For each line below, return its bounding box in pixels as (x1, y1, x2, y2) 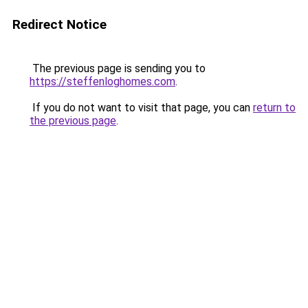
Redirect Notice (12, 16, 107, 32)
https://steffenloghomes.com (30, 75, 175, 88)
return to (253, 101, 296, 114)
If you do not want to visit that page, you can (30, 101, 253, 114)
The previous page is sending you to (30, 62, 206, 75)
